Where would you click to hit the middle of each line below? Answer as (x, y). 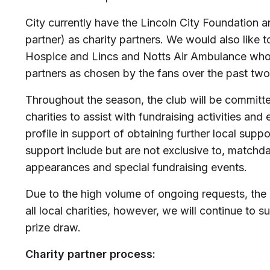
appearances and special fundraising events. (136, 167)
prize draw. (55, 228)
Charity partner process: (90, 254)
